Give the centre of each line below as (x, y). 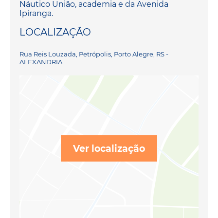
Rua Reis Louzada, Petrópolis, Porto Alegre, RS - (94, 54)
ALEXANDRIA (41, 62)
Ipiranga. (36, 13)
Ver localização (109, 149)
